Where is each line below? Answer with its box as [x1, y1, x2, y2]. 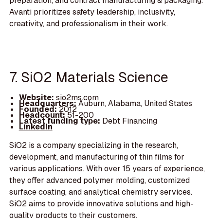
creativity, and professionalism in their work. [9, 18, 168, 29]
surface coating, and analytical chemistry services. [9, 186, 193, 197]
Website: [18, 92, 56, 103]
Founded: [18, 104, 57, 114]
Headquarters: [18, 98, 78, 109]
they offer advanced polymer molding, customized [9, 175, 190, 185]
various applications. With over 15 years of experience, [9, 163, 205, 174]
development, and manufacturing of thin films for [9, 151, 185, 162]
